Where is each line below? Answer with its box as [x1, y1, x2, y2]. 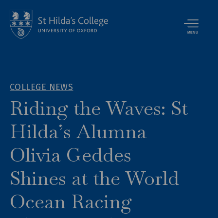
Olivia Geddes [10, 142, 131, 167]
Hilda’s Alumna [10, 119, 146, 144]
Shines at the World [10, 165, 179, 191]
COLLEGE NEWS [10, 82, 73, 92]
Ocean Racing [10, 189, 132, 214]
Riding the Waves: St [10, 95, 188, 121]
